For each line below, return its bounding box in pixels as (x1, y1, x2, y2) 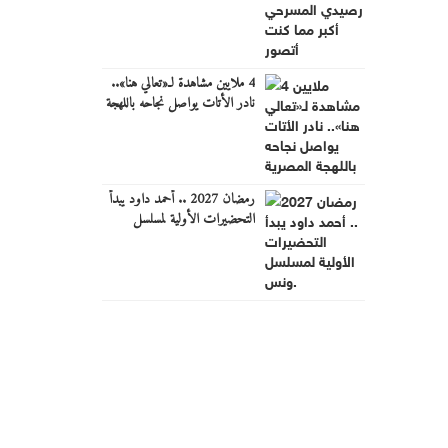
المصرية (221, 110, 255, 136)
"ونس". (218, 226, 255, 252)
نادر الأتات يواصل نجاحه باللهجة (105, 90, 255, 116)
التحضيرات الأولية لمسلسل (132, 206, 255, 232)
